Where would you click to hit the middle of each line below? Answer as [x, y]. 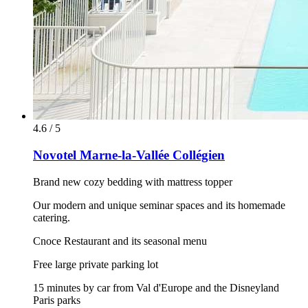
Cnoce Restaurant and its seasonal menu [120, 241]
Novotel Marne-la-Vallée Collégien [129, 155]
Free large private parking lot [96, 264]
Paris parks [57, 300]
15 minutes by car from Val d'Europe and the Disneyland [156, 287]
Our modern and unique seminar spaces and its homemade [159, 205]
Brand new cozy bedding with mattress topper [133, 181]
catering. [52, 217]
